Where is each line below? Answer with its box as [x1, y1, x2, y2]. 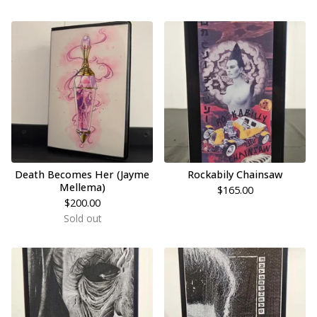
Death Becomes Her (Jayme [15, 168, 149, 181]
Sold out [63, 212, 101, 225]
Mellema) [59, 180, 105, 194]
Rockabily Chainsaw [188, 168, 282, 181]
